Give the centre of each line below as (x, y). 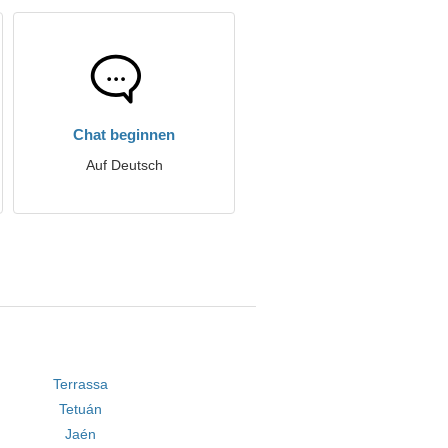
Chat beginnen (124, 134)
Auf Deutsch (124, 165)
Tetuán (80, 409)
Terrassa (80, 384)
